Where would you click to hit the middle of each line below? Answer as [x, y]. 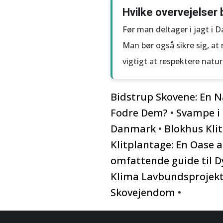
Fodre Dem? [139, 113]
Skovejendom [143, 192]
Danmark [133, 129]
